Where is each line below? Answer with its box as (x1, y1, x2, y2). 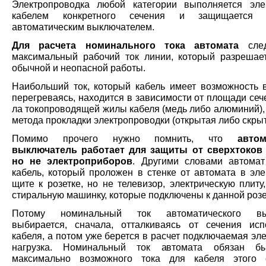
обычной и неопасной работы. (12, 62, 145, 74)
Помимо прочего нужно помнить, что (12, 133, 237, 144)
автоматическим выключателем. (12, 21, 154, 33)
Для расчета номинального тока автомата (12, 40, 239, 51)
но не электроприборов (12, 156, 133, 167)
